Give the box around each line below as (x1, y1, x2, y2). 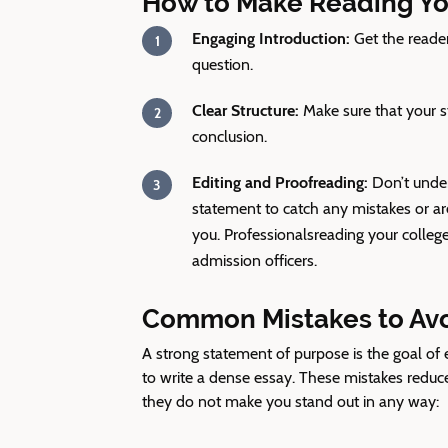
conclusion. (192, 127, 267, 146)
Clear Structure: (192, 101, 299, 120)
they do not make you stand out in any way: (142, 392, 439, 411)
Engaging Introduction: (192, 29, 354, 48)
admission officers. (192, 251, 317, 270)
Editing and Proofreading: (192, 173, 368, 192)
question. (192, 55, 253, 74)
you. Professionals (192, 225, 314, 244)
